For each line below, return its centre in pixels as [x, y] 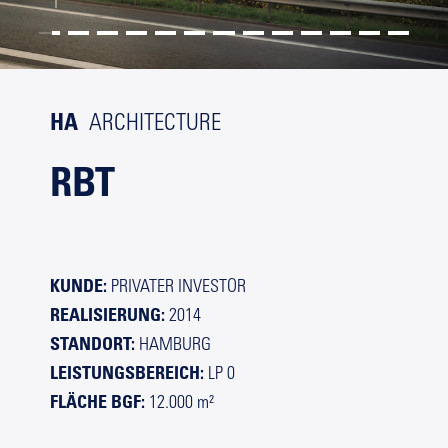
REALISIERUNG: [107, 314]
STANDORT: [92, 343]
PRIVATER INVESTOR [176, 288]
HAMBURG [173, 346]
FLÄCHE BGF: [97, 401]
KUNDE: [78, 285]
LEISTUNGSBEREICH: [127, 372]
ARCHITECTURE [152, 125]
